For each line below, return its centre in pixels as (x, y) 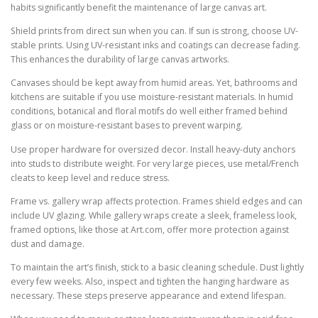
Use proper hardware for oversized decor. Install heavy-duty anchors (153, 149)
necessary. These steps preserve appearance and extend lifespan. (148, 295)
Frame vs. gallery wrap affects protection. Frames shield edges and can (157, 201)
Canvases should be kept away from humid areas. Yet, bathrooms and (154, 83)
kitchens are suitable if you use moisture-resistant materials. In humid (152, 97)
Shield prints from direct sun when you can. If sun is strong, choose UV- (154, 31)
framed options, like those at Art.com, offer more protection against (150, 229)
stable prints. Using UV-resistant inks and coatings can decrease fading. (155, 45)
